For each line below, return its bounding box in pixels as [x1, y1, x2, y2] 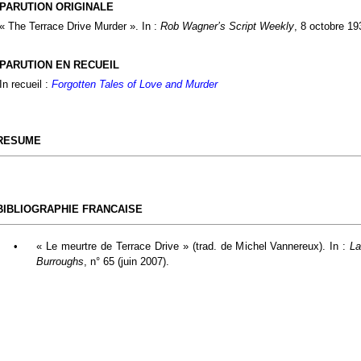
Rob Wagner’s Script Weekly [160, 20, 294, 32]
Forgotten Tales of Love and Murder [52, 78, 218, 90]
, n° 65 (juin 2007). [84, 255, 169, 268]
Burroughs [36, 255, 84, 268]
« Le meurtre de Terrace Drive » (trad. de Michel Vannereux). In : [36, 240, 351, 252]
